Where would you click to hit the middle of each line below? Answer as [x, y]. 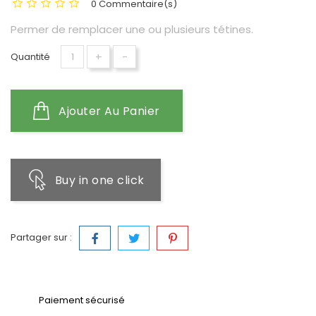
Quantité [30, 57]
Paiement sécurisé [82, 300]
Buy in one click [99, 180]
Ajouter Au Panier [109, 111]
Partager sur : [41, 237]
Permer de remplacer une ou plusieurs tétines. [132, 29]
